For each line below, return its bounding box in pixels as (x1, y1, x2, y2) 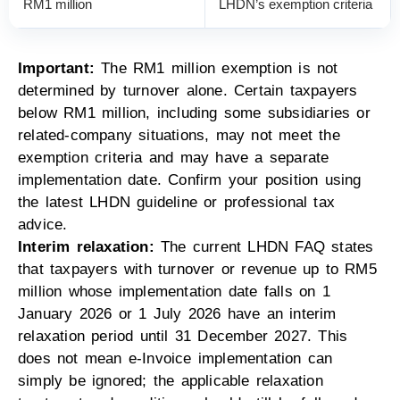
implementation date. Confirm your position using (18, 171, 362, 188)
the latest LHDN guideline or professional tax (18, 193, 336, 211)
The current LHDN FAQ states (154, 237, 374, 255)
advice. (18, 215, 68, 233)
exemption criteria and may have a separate (18, 148, 329, 166)
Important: (18, 59, 95, 77)
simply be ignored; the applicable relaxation (18, 371, 323, 389)
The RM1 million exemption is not (95, 59, 338, 77)
